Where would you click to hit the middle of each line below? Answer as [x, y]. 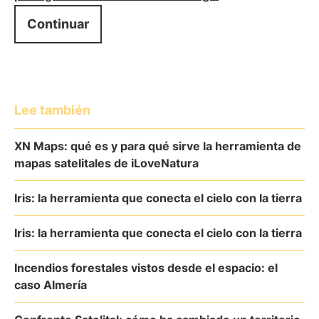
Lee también [52, 110]
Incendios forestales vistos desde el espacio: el [146, 268]
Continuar [58, 24]
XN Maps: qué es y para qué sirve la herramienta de [158, 146]
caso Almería [51, 285]
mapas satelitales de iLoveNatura [106, 163]
